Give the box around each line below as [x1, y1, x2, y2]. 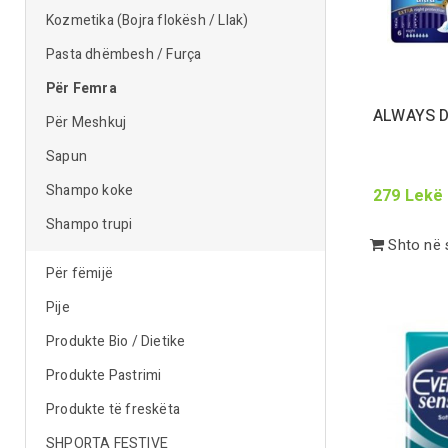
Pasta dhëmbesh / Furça [46, 44, 202, 65]
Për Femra [46, 78, 117, 99]
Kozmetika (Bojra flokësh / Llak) [46, 10, 249, 31]
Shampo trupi [46, 214, 133, 235]
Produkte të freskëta [46, 399, 180, 420]
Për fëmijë [46, 263, 113, 284]
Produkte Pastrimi [46, 365, 162, 386]
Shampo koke [46, 180, 134, 201]
